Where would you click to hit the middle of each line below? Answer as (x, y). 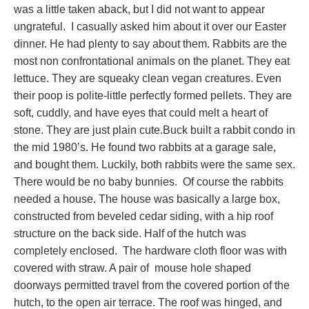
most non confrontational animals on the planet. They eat (152, 61)
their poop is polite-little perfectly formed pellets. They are (153, 95)
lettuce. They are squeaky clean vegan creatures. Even (148, 78)
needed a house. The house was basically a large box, (147, 199)
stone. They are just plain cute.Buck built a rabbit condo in (154, 130)
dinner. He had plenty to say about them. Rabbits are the (150, 43)
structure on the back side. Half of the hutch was (130, 233)
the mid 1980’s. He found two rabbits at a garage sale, (145, 147)
